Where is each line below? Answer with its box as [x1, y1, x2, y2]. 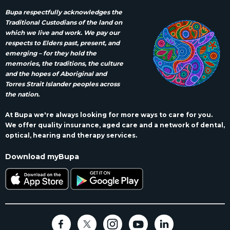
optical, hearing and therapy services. [5, 131, 137, 140]
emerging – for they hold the [5, 49, 97, 57]
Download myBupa [5, 152, 79, 162]
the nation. [5, 90, 40, 99]
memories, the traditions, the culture [5, 60, 123, 68]
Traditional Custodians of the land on [5, 18, 122, 27]
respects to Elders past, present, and [5, 39, 120, 47]
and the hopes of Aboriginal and [5, 70, 107, 78]
